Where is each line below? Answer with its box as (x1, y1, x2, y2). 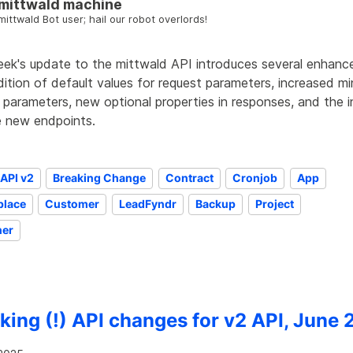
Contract (165, 171, 214, 185)
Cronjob (232, 171, 278, 185)
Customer (45, 197, 100, 211)
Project (255, 197, 294, 211)
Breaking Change (53, 171, 147, 185)
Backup (195, 197, 236, 211)
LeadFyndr (118, 197, 176, 211)
